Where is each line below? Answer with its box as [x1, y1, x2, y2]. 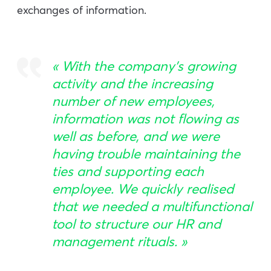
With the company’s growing [62, 57, 236, 74]
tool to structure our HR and [52, 215, 221, 232]
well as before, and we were [52, 127, 220, 145]
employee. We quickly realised [52, 180, 233, 197]
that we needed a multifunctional [52, 197, 252, 215]
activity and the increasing [52, 74, 213, 92]
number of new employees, [52, 92, 215, 109]
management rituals [52, 232, 174, 250]
